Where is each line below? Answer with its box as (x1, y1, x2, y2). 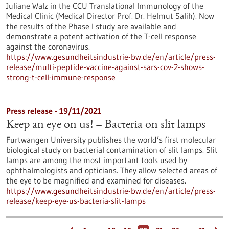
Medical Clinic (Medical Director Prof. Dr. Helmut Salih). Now (6, 11, 214, 21)
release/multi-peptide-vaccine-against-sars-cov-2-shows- (6, 62, 204, 72)
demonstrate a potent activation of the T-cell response (6, 31, 196, 41)
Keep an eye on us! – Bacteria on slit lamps (6, 119, 205, 131)
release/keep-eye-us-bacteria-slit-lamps (6, 196, 146, 206)
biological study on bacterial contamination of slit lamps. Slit (6, 145, 218, 155)
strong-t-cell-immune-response (6, 72, 116, 82)
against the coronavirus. (6, 41, 90, 52)
